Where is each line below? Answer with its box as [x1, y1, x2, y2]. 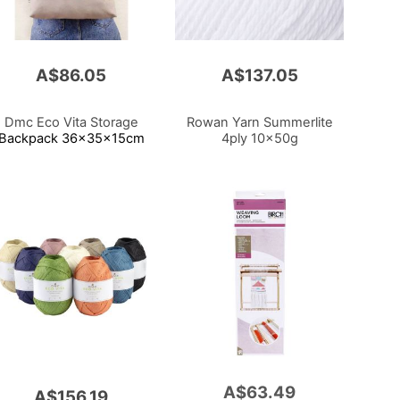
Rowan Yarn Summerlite [186, 113, 333, 130]
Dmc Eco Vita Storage [4, 113, 138, 130]
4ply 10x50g [221, 129, 298, 146]
